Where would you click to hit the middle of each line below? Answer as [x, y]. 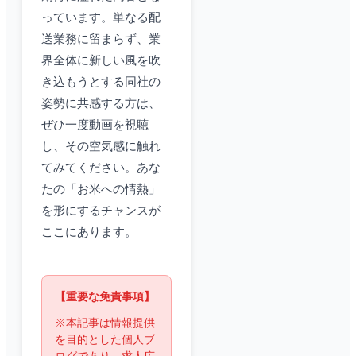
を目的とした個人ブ [105, 340]
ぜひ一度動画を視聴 [95, 125]
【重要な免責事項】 [105, 297]
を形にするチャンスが [101, 211]
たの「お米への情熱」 [101, 190]
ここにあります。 [89, 232]
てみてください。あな [101, 168]
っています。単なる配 [101, 18]
